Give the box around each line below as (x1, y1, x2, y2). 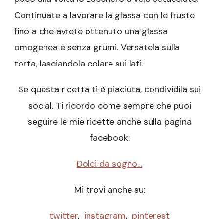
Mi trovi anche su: (74, 184, 145, 196)
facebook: (89, 132, 130, 144)
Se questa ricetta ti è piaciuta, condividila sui (18, 84, 201, 96)
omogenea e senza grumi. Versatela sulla (14, 42, 180, 54)
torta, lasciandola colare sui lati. (14, 58, 143, 70)
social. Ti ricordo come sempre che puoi (28, 100, 191, 112)
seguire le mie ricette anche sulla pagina (27, 116, 192, 128)
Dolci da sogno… (77, 158, 142, 170)
